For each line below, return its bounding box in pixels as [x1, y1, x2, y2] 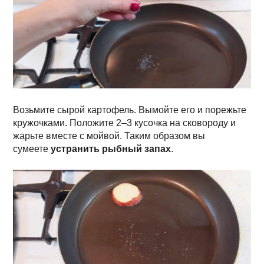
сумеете [13, 144, 51, 154]
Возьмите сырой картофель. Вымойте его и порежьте [13, 105, 247, 115]
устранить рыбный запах [51, 144, 171, 154]
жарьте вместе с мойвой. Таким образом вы [13, 131, 206, 141]
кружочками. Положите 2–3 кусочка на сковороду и [13, 118, 236, 128]
